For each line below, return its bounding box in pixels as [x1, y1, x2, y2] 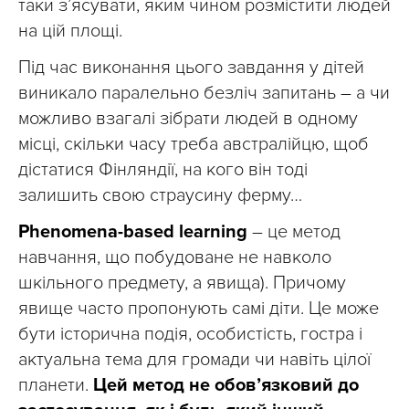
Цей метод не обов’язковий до [93, 374, 359, 397]
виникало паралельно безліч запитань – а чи [18, 82, 390, 105]
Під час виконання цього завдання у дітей [18, 57, 364, 79]
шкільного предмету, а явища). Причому [18, 272, 346, 295]
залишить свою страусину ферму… [18, 184, 302, 207]
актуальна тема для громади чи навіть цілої [18, 349, 371, 372]
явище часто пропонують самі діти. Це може [18, 298, 379, 320]
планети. [18, 374, 93, 397]
